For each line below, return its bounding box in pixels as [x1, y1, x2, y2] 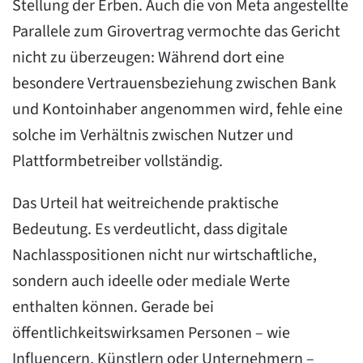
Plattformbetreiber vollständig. [12, 150, 223, 173]
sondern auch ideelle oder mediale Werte [12, 270, 290, 293]
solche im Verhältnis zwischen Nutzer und [12, 124, 293, 147]
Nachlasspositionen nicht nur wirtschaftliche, [12, 244, 317, 267]
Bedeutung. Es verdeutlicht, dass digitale [12, 218, 288, 241]
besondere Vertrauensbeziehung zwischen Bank [12, 72, 336, 95]
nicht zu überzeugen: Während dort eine [12, 46, 284, 69]
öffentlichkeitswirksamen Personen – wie [12, 322, 290, 344]
